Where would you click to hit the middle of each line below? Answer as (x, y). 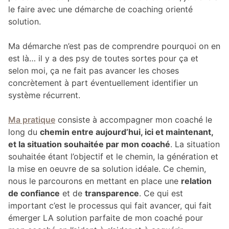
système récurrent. (44, 95)
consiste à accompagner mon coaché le (134, 120)
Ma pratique (32, 120)
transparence (112, 193)
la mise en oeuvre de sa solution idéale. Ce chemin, (107, 169)
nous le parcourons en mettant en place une (95, 181)
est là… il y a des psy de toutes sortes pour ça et (103, 59)
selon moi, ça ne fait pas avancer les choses (94, 71)
